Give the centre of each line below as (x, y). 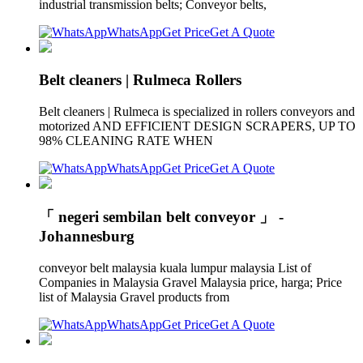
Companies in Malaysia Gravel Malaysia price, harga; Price (190, 283)
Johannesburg (87, 237)
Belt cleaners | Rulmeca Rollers (140, 80)
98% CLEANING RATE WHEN (128, 140)
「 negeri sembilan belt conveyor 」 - (161, 217)
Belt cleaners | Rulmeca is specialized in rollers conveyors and (197, 111)
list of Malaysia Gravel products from (136, 297)
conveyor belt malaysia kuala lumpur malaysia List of (175, 268)
